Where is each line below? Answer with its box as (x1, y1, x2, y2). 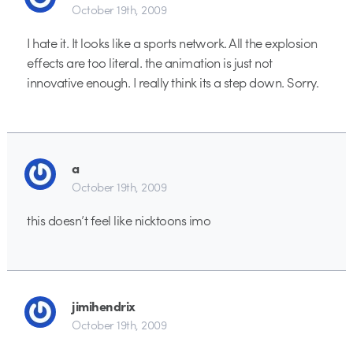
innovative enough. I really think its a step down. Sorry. (27, 72, 319, 92)
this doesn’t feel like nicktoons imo (27, 210, 210, 230)
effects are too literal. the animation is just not (27, 53, 273, 72)
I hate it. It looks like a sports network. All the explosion (27, 33, 318, 53)
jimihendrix (72, 295, 136, 315)
